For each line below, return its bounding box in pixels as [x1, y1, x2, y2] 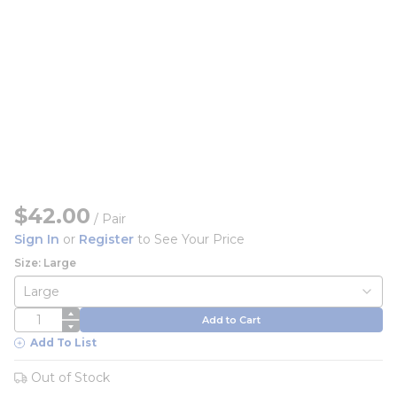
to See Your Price [134, 231, 245, 247]
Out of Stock [31, 370, 110, 385]
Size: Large [14, 256, 76, 269]
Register [79, 231, 134, 247]
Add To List [30, 336, 97, 349]
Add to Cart [202, 313, 261, 326]
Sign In [14, 231, 59, 247]
